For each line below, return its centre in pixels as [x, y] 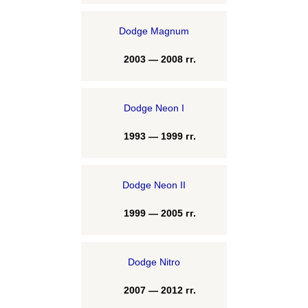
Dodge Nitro [154, 262]
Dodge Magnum [154, 31]
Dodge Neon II [154, 185]
